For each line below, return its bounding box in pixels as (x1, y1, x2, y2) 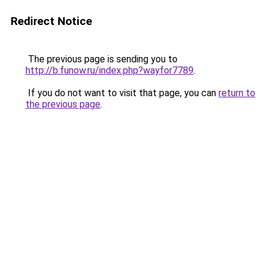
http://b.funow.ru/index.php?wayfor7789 (26, 65, 194, 76)
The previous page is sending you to (26, 53, 178, 65)
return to (218, 87, 255, 99)
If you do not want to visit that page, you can (26, 87, 218, 99)
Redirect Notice (11, 14, 92, 28)
